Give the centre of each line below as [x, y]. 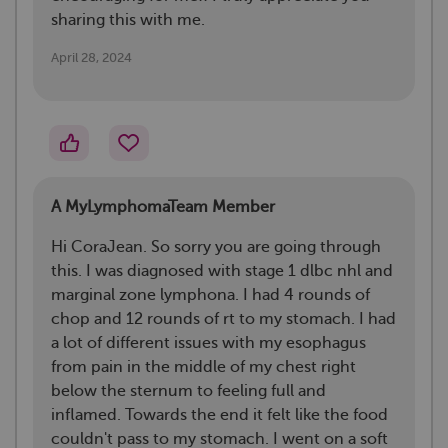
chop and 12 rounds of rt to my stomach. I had [223, 319]
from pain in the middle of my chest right [203, 367]
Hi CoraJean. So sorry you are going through [216, 247]
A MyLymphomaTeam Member [163, 207]
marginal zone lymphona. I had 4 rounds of [210, 295]
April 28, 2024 [91, 58]
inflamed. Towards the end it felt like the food [219, 415]
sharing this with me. [128, 20]
